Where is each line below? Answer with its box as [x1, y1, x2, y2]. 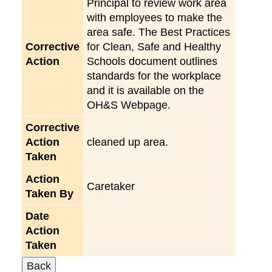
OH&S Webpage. [87, 98, 171, 111]
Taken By [25, 187, 73, 200]
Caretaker [87, 180, 135, 192]
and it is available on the [87, 84, 204, 97]
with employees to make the [87, 11, 222, 24]
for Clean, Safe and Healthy [87, 40, 221, 53]
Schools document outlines [87, 55, 217, 67]
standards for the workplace [87, 69, 221, 82]
